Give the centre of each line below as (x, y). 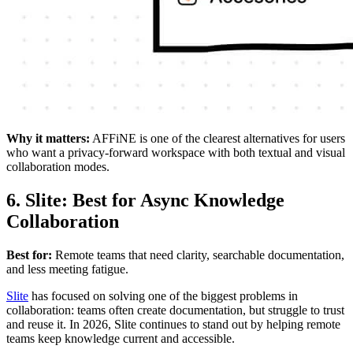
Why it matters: (48, 138)
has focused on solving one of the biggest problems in (163, 295)
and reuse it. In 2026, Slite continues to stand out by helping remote (173, 324)
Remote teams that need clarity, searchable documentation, (198, 255)
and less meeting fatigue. (67, 269)
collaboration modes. (58, 166)
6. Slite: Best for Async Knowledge (145, 200)
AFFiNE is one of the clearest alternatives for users (217, 138)
